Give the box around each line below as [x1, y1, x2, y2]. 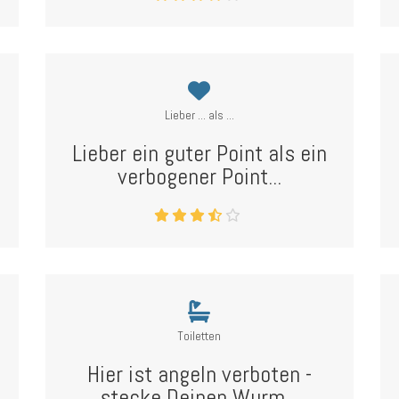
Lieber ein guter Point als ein [71, 139, 327, 168]
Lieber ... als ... [164, 107, 234, 123]
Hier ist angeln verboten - [86, 360, 312, 389]
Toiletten [177, 328, 222, 344]
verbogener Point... [117, 162, 281, 191]
